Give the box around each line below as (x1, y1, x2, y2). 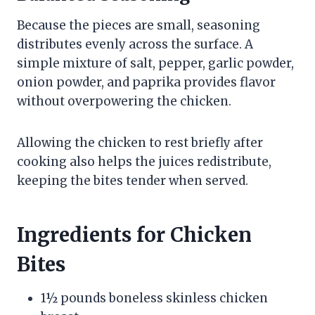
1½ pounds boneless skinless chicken (41, 290, 268, 307)
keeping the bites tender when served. (17, 173, 248, 189)
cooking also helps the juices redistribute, (17, 154, 271, 170)
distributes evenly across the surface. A (17, 37, 253, 53)
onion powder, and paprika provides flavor (17, 75, 276, 91)
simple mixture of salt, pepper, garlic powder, (17, 56, 294, 72)
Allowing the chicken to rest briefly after (17, 135, 263, 151)
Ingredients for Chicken (17, 222, 252, 248)
